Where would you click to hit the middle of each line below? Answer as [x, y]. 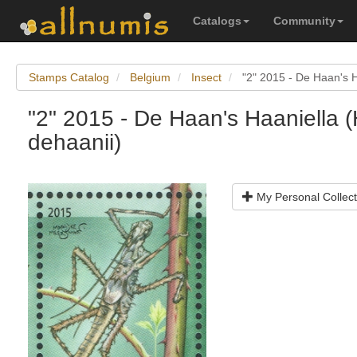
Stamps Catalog [69, 77]
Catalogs [217, 21]
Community [304, 21]
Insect [206, 77]
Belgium [150, 77]
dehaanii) [75, 142]
